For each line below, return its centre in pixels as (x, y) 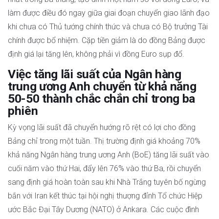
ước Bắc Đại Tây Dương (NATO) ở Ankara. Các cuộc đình (103, 210)
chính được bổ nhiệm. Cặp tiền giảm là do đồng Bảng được (107, 40)
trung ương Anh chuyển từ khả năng (102, 87)
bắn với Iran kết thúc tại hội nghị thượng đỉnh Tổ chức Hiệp (105, 196)
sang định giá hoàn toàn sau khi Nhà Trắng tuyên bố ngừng (107, 182)
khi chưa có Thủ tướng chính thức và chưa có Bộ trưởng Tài (108, 27)
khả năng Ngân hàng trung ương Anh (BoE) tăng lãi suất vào (109, 155)
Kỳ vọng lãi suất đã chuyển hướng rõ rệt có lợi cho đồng (102, 128)
